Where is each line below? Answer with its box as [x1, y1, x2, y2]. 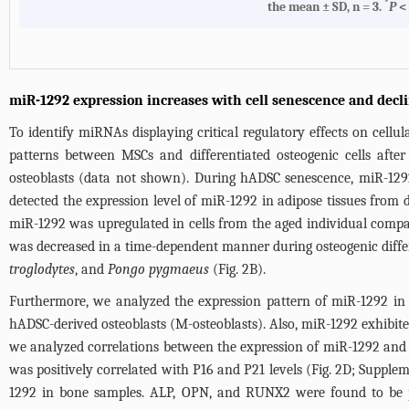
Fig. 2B [218, 261, 257, 278]
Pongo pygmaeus [108, 261, 209, 278]
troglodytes [9, 261, 75, 278]
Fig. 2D [310, 362, 352, 379]
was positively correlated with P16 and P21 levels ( [9, 362, 311, 379]
